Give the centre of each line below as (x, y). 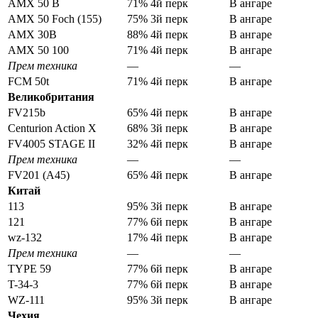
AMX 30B (32, 35)
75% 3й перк (158, 19)
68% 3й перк (158, 128)
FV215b (27, 113)
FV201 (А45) (39, 175)
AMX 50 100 (38, 50)
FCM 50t (28, 82)
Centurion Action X (52, 128)
